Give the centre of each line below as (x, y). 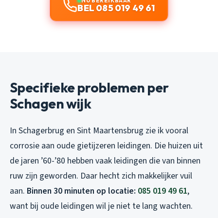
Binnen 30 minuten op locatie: (82, 191)
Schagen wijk (51, 103)
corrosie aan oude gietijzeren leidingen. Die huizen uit (106, 145)
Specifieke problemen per (89, 87)
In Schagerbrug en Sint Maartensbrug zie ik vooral (99, 130)
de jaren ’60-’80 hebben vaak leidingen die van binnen (105, 161)
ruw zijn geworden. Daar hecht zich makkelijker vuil (101, 176)
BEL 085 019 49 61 (116, 8)
